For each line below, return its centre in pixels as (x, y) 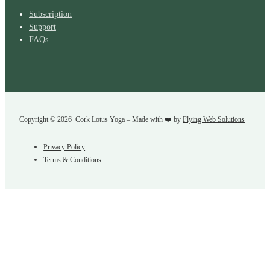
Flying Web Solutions (214, 119)
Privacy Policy (64, 147)
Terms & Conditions (73, 159)
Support (42, 26)
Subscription (50, 14)
